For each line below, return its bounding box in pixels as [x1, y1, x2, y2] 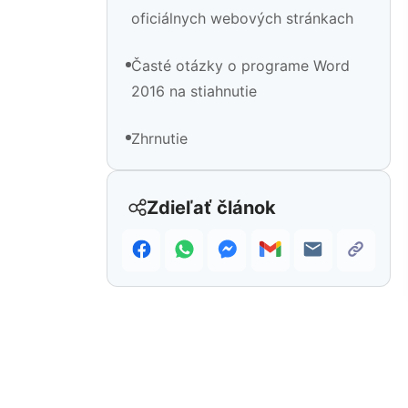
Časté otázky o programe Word [131, 56, 350, 76]
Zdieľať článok [147, 197, 276, 219]
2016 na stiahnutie [131, 82, 257, 101]
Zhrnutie [131, 129, 188, 148]
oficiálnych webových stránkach [131, 9, 353, 28]
